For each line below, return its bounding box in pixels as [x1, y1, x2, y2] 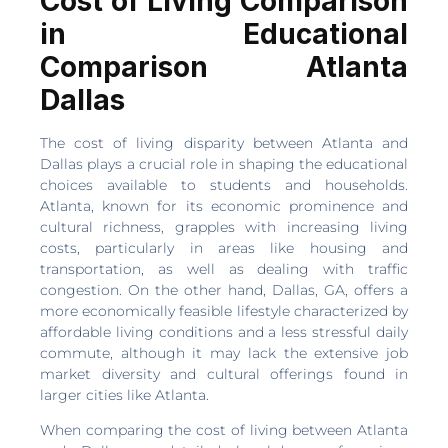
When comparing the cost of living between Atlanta [40, 421, 408, 440]
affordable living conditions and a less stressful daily [40, 323, 408, 342]
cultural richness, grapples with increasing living [40, 218, 408, 237]
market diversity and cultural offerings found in [40, 365, 408, 384]
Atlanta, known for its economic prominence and [40, 197, 408, 216]
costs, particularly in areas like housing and [40, 239, 408, 258]
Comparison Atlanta [40, 50, 408, 85]
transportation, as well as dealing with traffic [40, 260, 408, 279]
